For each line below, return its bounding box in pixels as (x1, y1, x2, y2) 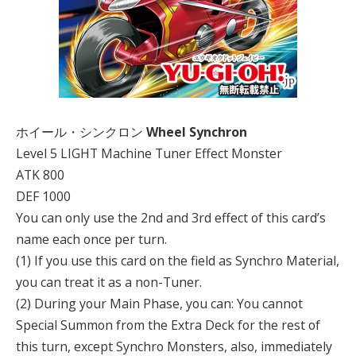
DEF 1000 (16, 188, 71, 206)
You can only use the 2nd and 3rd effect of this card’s (16, 209, 326, 227)
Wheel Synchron (146, 123, 247, 141)
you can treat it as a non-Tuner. (16, 273, 202, 292)
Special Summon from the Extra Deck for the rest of (16, 316, 320, 335)
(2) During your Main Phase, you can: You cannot (16, 295, 303, 313)
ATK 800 (16, 166, 64, 184)
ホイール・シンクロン (16, 123, 146, 141)
